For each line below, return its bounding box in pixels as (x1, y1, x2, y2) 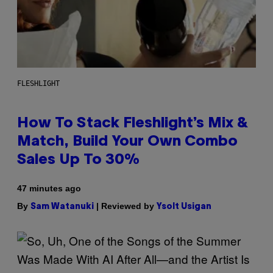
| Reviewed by (94, 200, 157, 211)
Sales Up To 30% (17, 153, 140, 167)
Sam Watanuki (30, 202, 94, 211)
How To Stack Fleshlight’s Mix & (17, 116, 248, 130)
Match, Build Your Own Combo (17, 135, 238, 149)
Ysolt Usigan (157, 202, 211, 211)
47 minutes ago (17, 183, 81, 193)
